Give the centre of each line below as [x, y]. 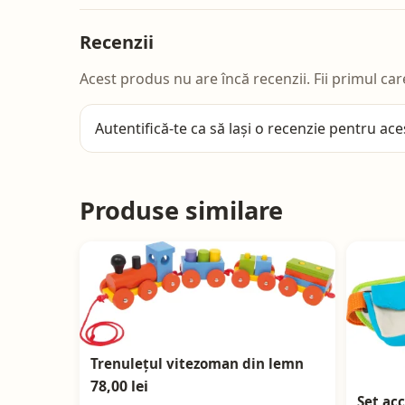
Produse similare [181, 210]
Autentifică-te [141, 128]
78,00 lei [119, 386]
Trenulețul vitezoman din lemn [197, 363]
